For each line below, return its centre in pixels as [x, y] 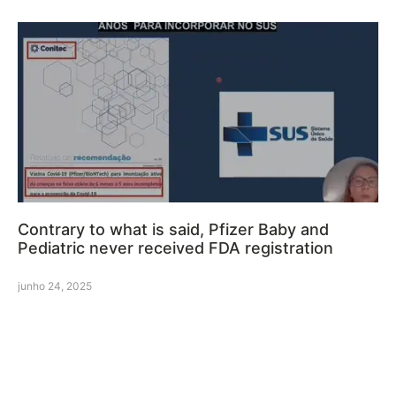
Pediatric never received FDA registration [175, 248]
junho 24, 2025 [55, 286]
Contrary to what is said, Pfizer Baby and [173, 230]
